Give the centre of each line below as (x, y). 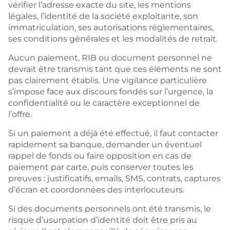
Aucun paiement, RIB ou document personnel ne (110, 58)
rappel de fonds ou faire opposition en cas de (100, 156)
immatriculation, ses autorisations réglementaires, (111, 27)
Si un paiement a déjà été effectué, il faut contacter (113, 133)
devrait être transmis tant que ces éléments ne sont (115, 69)
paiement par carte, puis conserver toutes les (101, 167)
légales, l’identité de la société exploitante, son (103, 16)
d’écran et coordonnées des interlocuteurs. (96, 190)
